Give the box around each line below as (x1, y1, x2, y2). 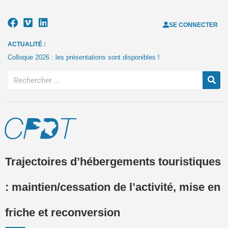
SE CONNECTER (168, 21, 218, 28)
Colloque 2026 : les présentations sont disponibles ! (8, 53, 160, 61)
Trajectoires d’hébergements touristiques (5, 155, 221, 168)
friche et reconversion (5, 206, 120, 219)
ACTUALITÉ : (8, 41, 46, 48)
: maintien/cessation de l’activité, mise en (5, 181, 220, 193)
